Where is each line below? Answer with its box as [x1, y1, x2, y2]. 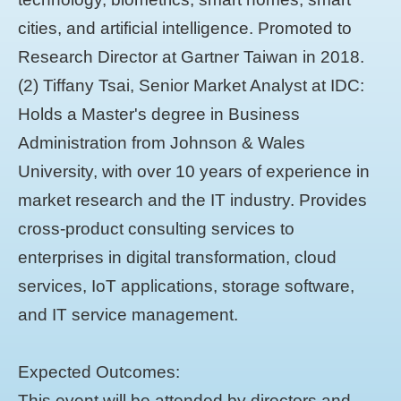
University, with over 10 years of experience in [18, 161, 370, 182]
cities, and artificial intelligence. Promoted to [18, 18, 352, 38]
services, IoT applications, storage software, [18, 276, 354, 296]
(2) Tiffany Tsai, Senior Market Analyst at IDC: [18, 75, 364, 96]
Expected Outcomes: [18, 362, 180, 382]
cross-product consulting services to [18, 218, 294, 239]
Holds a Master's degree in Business [18, 104, 300, 124]
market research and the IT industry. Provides [18, 190, 367, 210]
